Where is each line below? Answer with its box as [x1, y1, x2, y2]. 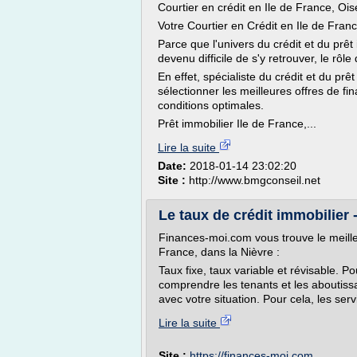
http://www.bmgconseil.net [189, 174, 320, 186]
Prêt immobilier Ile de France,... [158, 117, 316, 130]
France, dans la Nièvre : [159, 245, 280, 258]
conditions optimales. [158, 99, 267, 112]
